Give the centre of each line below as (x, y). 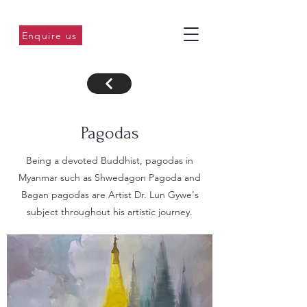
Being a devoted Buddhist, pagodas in (110, 160)
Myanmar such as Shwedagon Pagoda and (110, 177)
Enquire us (49, 35)
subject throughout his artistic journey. (110, 212)
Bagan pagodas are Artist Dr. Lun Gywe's (110, 195)
